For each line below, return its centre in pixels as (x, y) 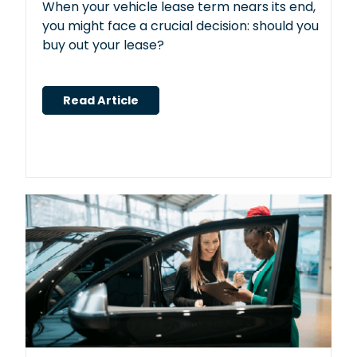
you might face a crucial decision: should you (180, 26)
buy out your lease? (103, 45)
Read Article (101, 101)
